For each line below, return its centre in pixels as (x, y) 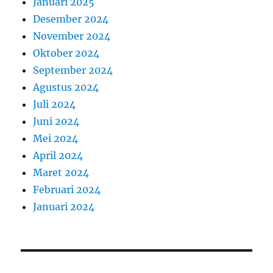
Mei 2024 (56, 138)
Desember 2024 (71, 19)
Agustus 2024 (66, 87)
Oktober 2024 (66, 53)
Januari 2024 (64, 206)
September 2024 (73, 70)
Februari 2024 (67, 189)
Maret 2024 (61, 172)
